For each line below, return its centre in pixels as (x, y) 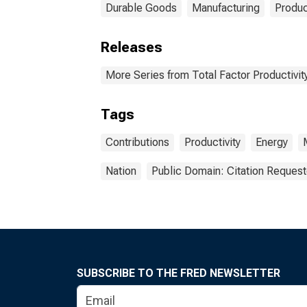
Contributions (137, 142)
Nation (121, 171)
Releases (132, 47)
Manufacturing (226, 8)
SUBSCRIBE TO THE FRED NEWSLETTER (179, 273)
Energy (272, 142)
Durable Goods (141, 8)
